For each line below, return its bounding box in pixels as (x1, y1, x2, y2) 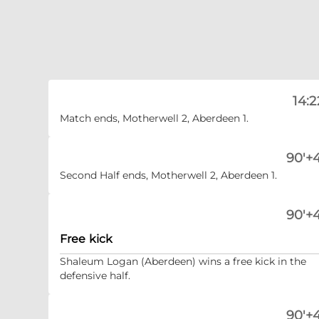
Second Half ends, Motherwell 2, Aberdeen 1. (60, 169, 277, 182)
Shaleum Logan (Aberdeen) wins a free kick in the (60, 255, 306, 268)
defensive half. (60, 269, 130, 282)
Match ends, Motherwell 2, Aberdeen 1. (60, 112, 249, 125)
